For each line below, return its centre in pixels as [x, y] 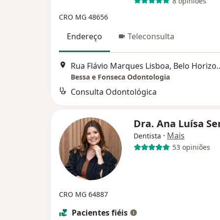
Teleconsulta [151, 37]
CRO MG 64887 [83, 194]
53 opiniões [191, 147]
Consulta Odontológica [114, 92]
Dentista [147, 136]
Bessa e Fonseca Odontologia [120, 77]
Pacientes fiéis [100, 212]
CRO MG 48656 [83, 17]
